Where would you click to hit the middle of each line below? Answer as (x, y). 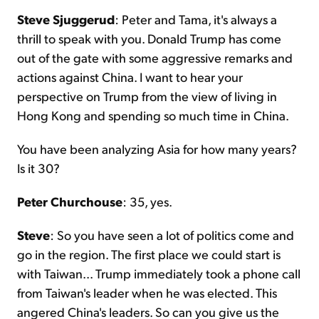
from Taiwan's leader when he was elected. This (147, 293)
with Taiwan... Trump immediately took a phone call (159, 273)
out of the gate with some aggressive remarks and (155, 58)
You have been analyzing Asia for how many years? (157, 149)
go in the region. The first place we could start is (149, 254)
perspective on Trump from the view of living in (147, 96)
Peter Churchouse (70, 202)
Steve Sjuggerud (66, 19)
